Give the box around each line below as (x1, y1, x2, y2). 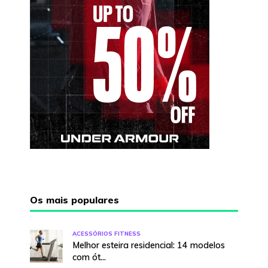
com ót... (72, 251, 106, 263)
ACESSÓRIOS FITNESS (72, 229, 141, 237)
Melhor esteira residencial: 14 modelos (72, 239, 225, 251)
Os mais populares (30, 193, 119, 206)
